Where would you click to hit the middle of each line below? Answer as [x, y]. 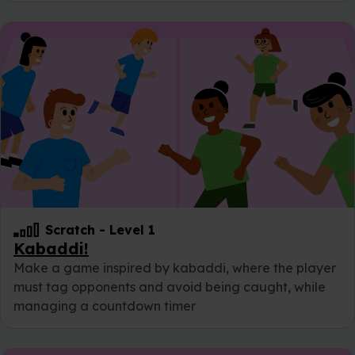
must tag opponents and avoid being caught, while [170, 287]
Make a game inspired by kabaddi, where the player [175, 268]
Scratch [70, 230]
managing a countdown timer [105, 306]
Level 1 [132, 230]
